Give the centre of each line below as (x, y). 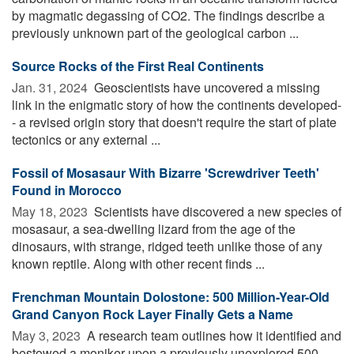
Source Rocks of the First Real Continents (138, 66)
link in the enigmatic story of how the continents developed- (177, 104)
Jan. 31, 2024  (51, 87)
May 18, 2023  (51, 211)
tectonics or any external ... (86, 139)
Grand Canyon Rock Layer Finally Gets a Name (153, 314)
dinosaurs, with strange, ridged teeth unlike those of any (167, 246)
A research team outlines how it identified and (213, 335)
